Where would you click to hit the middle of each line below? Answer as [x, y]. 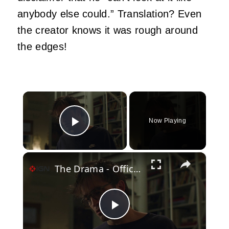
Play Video [112, 135]
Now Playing [167, 120]
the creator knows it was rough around [108, 30]
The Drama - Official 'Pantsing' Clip [137, 168]
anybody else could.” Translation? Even [110, 14]
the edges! [42, 46]
